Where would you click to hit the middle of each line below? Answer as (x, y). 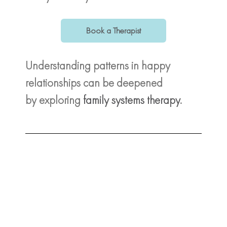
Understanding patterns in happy (98, 65)
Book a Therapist (113, 30)
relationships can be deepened (94, 82)
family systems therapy (131, 100)
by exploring (54, 100)
